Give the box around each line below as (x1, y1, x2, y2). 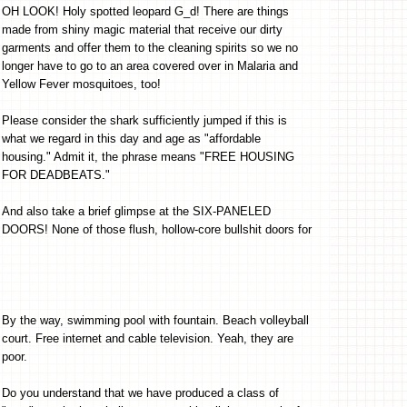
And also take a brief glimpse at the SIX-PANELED (2, 203, 271, 218)
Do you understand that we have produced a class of (2, 385, 279, 400)
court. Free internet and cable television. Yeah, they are (2, 331, 293, 345)
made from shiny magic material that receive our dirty (2, 22, 283, 36)
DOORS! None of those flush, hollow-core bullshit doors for (2, 222, 312, 236)
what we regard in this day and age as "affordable (2, 131, 261, 145)
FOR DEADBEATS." (2, 167, 110, 182)
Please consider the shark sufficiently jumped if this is (2, 113, 287, 127)
